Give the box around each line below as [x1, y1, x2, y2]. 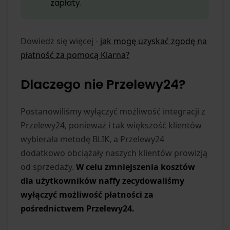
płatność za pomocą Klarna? [21, 49, 129, 61]
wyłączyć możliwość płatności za [21, 188, 154, 200]
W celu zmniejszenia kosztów [76, 161, 195, 172]
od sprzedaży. [21, 161, 76, 172]
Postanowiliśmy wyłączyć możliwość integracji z [21, 105, 205, 117]
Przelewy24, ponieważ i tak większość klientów [21, 119, 202, 131]
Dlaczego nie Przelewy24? [21, 75, 186, 93]
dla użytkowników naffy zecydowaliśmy [21, 175, 184, 186]
